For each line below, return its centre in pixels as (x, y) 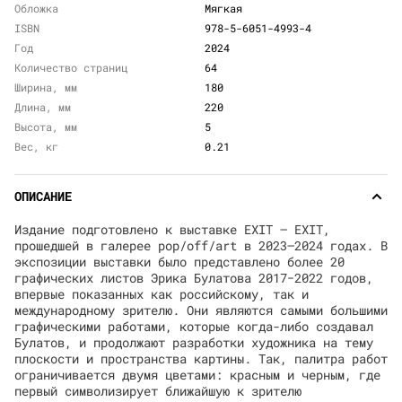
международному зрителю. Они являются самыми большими (201, 310)
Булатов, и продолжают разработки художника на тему (194, 342)
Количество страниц (71, 67)
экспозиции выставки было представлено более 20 (179, 262)
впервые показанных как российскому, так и (162, 294)
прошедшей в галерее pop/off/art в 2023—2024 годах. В (201, 245)
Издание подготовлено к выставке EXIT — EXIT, (172, 229)
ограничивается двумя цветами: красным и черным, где (197, 375)
